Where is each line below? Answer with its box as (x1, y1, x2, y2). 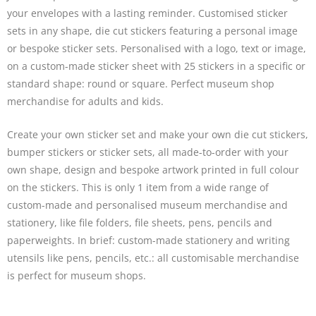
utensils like (7, 251, 66, 265)
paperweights (7, 233, 72, 248)
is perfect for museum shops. (7, 269, 146, 283)
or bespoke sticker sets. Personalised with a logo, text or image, (7, 42, 306, 56)
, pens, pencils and (183, 216, 272, 230)
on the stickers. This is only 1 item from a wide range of (7, 181, 269, 195)
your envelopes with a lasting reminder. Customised (7, 6, 257, 20)
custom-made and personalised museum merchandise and (7, 198, 288, 212)
